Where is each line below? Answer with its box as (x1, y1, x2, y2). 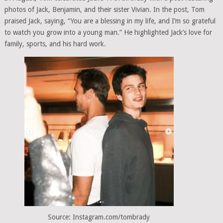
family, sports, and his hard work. (4, 39, 106, 48)
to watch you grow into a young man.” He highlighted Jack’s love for (4, 28, 212, 36)
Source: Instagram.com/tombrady (48, 213, 150, 221)
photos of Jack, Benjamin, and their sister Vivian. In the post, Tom (4, 5, 205, 13)
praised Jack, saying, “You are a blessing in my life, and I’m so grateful (4, 16, 216, 25)
